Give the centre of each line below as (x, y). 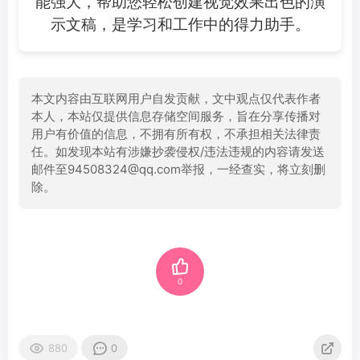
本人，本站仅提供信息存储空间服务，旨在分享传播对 (176, 116)
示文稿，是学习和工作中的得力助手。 (180, 24)
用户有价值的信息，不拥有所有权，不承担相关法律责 (176, 133)
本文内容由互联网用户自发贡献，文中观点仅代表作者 (176, 98)
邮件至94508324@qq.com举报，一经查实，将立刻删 (178, 169)
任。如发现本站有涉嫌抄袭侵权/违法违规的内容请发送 (178, 151)
